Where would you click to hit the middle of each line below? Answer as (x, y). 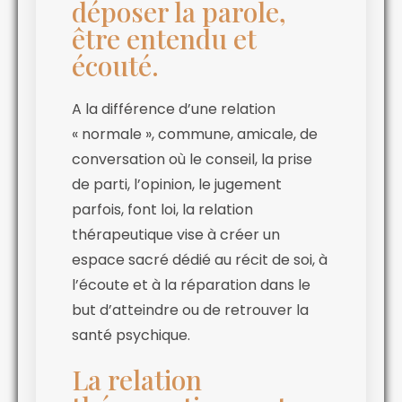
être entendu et (164, 38)
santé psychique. (131, 335)
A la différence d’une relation (174, 109)
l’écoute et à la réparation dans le (191, 284)
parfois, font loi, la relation (162, 209)
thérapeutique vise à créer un (176, 234)
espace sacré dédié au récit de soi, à (200, 259)
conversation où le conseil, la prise (192, 159)
